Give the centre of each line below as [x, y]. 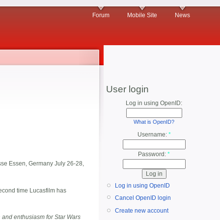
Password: [153, 154]
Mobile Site [142, 15]
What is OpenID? [154, 122]
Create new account [142, 211]
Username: [153, 135]
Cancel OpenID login [143, 198]
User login [127, 89]
